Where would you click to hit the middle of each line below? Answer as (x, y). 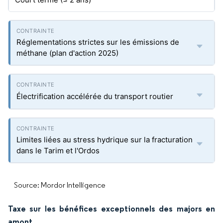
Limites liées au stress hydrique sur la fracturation (105, 140)
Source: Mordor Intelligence (60, 185)
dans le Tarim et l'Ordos (58, 151)
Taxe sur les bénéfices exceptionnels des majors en (111, 209)
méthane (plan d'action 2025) (67, 53)
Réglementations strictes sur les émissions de (98, 42)
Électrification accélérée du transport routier (95, 96)
